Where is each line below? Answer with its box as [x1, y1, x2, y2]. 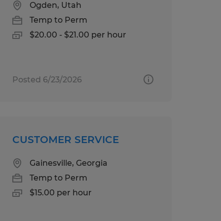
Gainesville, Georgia [29, 158, 108, 168]
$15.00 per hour [29, 187, 92, 197]
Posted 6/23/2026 [12, 74, 82, 84]
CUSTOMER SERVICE [12, 133, 119, 146]
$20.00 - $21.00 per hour [29, 30, 126, 39]
